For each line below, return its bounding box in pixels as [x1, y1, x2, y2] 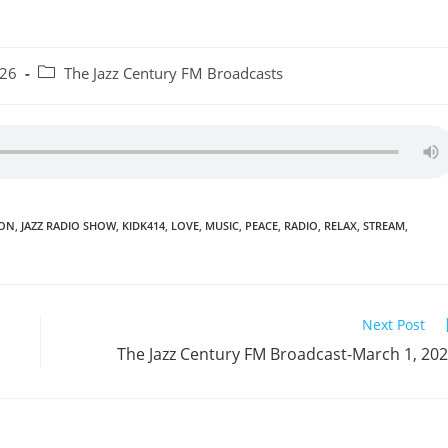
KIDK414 [122, 218, 165, 233]
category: [37, 84, 98, 103]
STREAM [363, 218, 405, 233]
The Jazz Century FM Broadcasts [64, 64, 283, 83]
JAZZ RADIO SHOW [21, 218, 116, 233]
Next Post [362, 315, 425, 334]
